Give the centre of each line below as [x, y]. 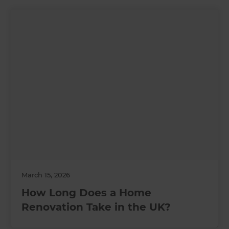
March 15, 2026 [46, 175]
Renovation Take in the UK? [96, 207]
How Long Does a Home [87, 193]
